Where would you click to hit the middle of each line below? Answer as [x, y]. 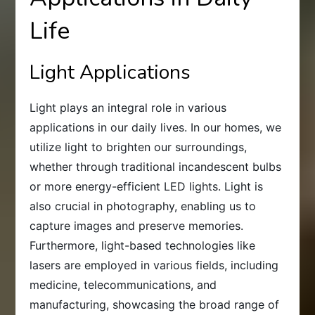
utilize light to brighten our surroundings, [139, 147]
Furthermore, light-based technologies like [143, 245]
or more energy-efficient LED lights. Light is [147, 186]
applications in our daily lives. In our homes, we [156, 127]
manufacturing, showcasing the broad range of [155, 304]
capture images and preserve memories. [137, 225]
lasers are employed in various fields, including [154, 265]
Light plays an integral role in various [128, 107]
